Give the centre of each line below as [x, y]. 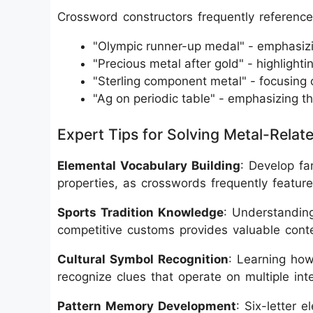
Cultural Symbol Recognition [143, 259]
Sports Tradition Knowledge [140, 212]
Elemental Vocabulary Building [149, 165]
